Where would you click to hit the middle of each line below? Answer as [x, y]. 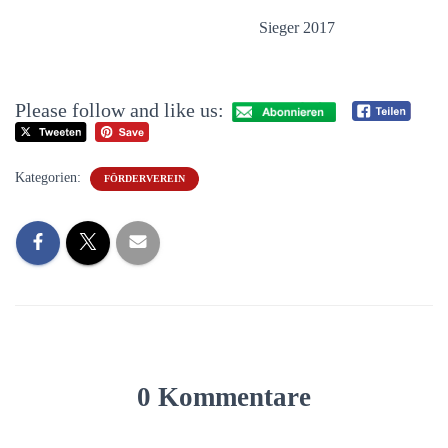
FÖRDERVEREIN [144, 179]
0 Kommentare [224, 397]
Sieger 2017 [175, 27]
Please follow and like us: [119, 110]
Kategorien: [50, 178]
